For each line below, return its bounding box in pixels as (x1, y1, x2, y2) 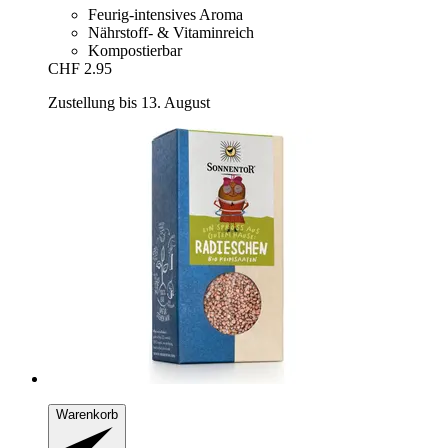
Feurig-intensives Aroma (88, 5, 243, 23)
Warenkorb (56, 406, 118, 422)
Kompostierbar (88, 41, 182, 59)
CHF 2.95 (48, 59, 112, 77)
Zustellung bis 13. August (48, 93, 210, 111)
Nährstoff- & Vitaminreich (88, 23, 254, 41)
